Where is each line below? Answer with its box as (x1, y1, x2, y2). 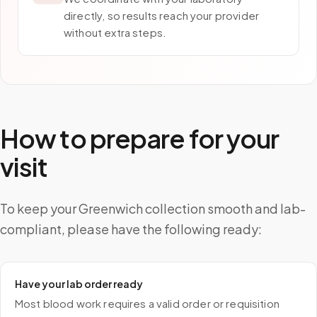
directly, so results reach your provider (64, 8, 259, 22)
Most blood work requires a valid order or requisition (15, 296, 279, 310)
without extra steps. (64, 25, 166, 39)
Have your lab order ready (15, 277, 143, 290)
